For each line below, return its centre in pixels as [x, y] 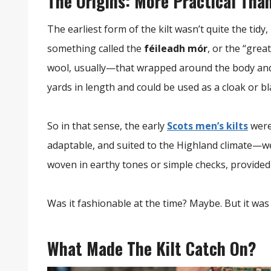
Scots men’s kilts [207, 126]
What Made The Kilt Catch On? [152, 249]
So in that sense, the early [107, 126]
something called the [96, 49]
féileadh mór [176, 49]
